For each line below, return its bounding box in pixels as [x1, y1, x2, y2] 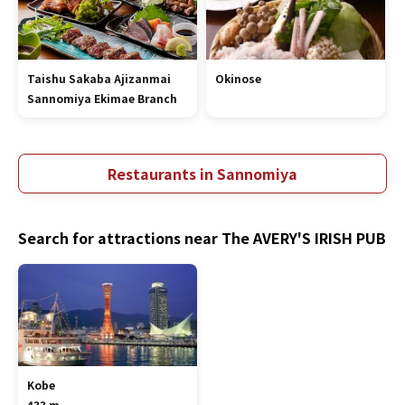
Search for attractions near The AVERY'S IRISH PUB [18, 227, 386, 249]
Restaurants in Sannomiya [108, 163, 297, 184]
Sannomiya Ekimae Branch [27, 90, 177, 106]
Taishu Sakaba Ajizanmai [27, 71, 171, 86]
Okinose [214, 71, 261, 86]
